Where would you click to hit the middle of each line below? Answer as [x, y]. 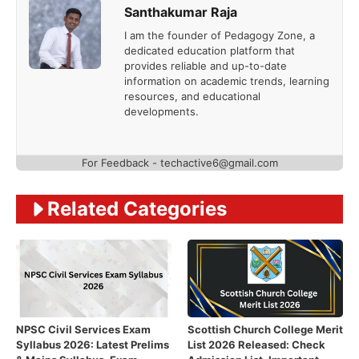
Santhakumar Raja [180, 12]
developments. [161, 111]
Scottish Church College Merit [265, 330]
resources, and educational [192, 96]
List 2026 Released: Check [256, 345]
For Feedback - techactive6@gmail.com [179, 163]
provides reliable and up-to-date [205, 65]
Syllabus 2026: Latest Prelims [93, 345]
